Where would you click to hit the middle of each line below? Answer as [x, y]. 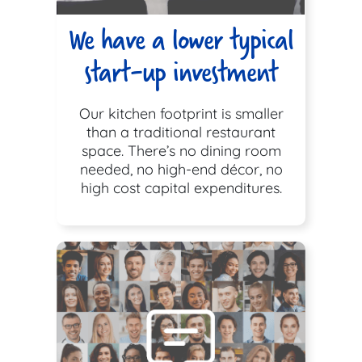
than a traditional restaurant [181, 133]
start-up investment [181, 72]
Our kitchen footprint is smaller [181, 114]
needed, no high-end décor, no [181, 170]
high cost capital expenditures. [181, 188]
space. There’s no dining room [181, 151]
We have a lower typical [181, 40]
